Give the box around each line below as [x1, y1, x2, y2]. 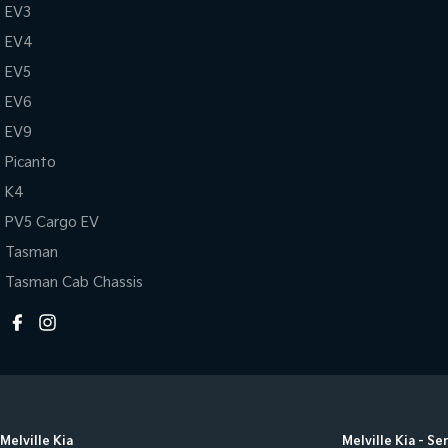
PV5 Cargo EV [5, 214, 99, 231]
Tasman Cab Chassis [5, 274, 143, 291]
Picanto [5, 154, 56, 171]
